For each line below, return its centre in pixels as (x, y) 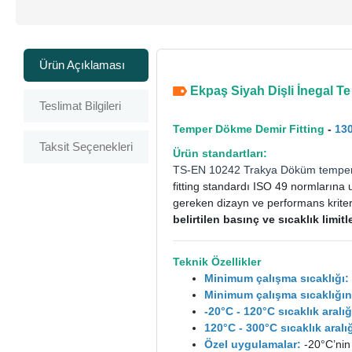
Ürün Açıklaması (82, 64)
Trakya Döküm (280, 169)
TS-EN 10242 (209, 169)
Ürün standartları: (220, 153)
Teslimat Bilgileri (81, 105)
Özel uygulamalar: (253, 344)
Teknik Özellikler (217, 261)
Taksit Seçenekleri (86, 146)
